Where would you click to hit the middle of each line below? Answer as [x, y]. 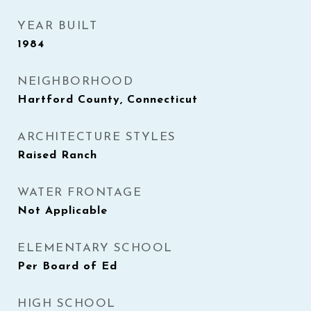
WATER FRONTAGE [79, 193]
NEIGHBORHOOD [75, 82]
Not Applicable [62, 211]
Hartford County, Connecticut [108, 100]
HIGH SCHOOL [67, 304]
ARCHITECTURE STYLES [97, 137]
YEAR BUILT [57, 26]
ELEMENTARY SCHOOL [95, 248]
